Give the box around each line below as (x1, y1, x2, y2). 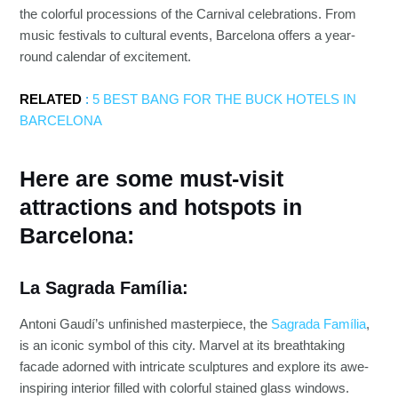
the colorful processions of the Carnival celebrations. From (20, 6, 357, 21)
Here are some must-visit (20, 166, 284, 192)
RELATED (20, 92, 83, 107)
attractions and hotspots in (20, 195, 303, 220)
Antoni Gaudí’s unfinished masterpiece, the (20, 317, 272, 332)
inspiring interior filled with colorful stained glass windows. (20, 381, 350, 396)
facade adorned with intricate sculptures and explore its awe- (20, 360, 370, 375)
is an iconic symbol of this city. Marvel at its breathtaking (20, 338, 346, 354)
